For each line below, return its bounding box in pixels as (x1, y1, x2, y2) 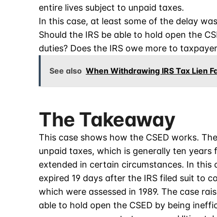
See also (49, 66, 82, 76)
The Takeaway (39, 108, 175, 132)
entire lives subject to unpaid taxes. (39, 2, 184, 13)
